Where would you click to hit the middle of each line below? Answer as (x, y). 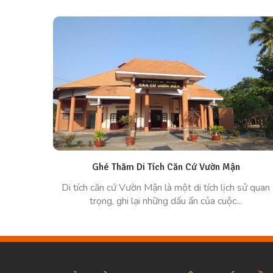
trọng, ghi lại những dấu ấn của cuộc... (166, 201)
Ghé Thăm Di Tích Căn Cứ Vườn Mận (166, 167)
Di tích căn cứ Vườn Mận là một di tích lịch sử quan (166, 188)
